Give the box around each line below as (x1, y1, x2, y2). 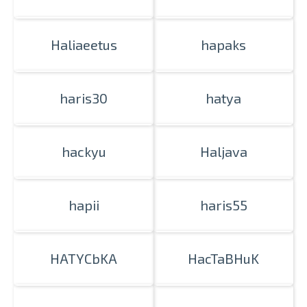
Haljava (199, 143, 247, 160)
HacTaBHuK (188, 250, 259, 267)
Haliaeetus (50, 36, 117, 53)
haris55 (199, 197, 247, 213)
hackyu (61, 143, 106, 160)
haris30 (60, 90, 108, 106)
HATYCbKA (50, 250, 117, 267)
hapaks (201, 36, 246, 53)
